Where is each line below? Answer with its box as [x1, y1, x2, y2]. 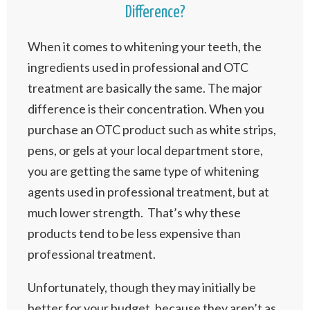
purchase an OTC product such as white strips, [28, 122, 276, 137]
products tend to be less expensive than [28, 226, 241, 241]
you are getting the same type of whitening [28, 163, 259, 179]
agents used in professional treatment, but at [28, 184, 269, 199]
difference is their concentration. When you [28, 101, 264, 116]
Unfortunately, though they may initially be [28, 280, 256, 295]
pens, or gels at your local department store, [28, 143, 263, 158]
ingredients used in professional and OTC [28, 60, 248, 75]
